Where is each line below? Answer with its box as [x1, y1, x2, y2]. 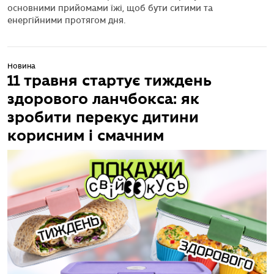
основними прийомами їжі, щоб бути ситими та [7, 3, 213, 13]
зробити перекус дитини [7, 108, 199, 125]
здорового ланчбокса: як [7, 90, 199, 107]
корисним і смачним [7, 127, 164, 144]
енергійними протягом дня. [7, 15, 125, 25]
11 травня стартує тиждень [7, 72, 212, 89]
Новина [7, 62, 35, 70]
